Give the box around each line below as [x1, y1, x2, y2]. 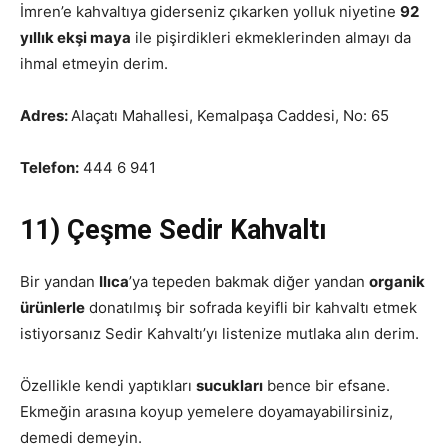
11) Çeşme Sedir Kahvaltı [20, 214, 327, 246]
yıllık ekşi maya [20, 28, 131, 47]
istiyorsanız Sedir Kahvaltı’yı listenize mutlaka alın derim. [20, 324, 419, 343]
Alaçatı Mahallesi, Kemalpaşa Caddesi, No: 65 [71, 106, 389, 125]
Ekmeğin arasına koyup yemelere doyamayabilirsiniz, [20, 402, 393, 421]
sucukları [196, 376, 263, 395]
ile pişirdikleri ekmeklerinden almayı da [131, 28, 411, 47]
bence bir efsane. [263, 376, 390, 395]
